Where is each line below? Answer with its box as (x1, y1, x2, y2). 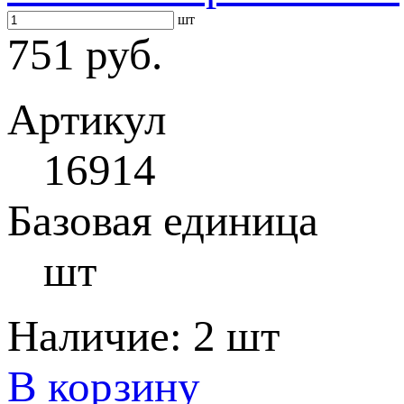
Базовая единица (7, 196, 318, 245)
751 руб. (7, 30, 162, 79)
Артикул (7, 95, 166, 144)
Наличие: (7, 311, 193, 361)
